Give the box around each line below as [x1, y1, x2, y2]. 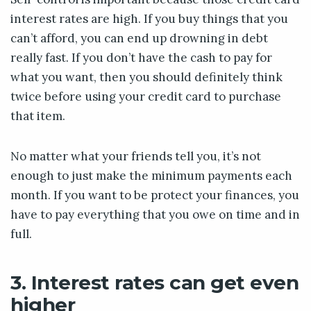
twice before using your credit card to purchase [10, 89, 281, 105]
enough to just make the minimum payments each [10, 168, 292, 184]
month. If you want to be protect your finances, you [10, 187, 299, 203]
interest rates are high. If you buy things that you [10, 11, 288, 27]
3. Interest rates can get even [10, 271, 299, 295]
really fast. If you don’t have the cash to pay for [10, 50, 272, 66]
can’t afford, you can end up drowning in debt [10, 31, 268, 47]
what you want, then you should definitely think [10, 69, 283, 85]
